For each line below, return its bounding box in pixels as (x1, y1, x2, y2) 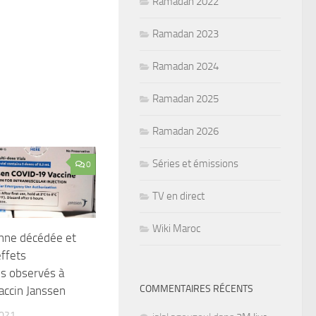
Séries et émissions (152, 157, 238, 170)
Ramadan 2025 (152, 92, 219, 105)
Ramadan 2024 (152, 59, 219, 73)
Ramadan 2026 (152, 124, 219, 138)
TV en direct (152, 189, 205, 202)
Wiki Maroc (152, 221, 200, 235)
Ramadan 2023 (152, 27, 219, 40)
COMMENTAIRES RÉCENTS (140, 282, 253, 295)
